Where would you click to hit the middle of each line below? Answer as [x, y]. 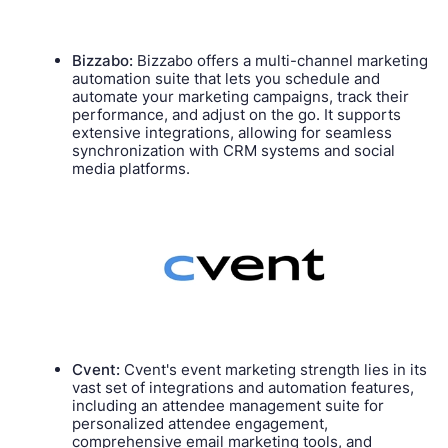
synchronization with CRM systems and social [234, 151]
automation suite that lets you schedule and [226, 79]
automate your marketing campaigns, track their [241, 97]
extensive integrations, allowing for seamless [232, 133]
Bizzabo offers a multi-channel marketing [281, 61]
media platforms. [131, 169]
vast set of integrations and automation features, [243, 387]
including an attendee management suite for [228, 405]
